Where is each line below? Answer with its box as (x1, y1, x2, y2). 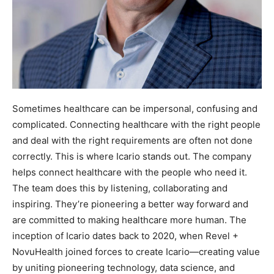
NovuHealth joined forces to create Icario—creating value (12, 246, 260, 257)
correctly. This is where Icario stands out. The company (12, 150, 251, 162)
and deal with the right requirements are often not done (12, 135, 253, 146)
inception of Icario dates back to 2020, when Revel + (12, 230, 239, 242)
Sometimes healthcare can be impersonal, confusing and (12, 103, 257, 114)
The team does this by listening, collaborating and (12, 182, 228, 194)
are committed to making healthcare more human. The (12, 214, 246, 226)
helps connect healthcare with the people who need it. (12, 166, 247, 178)
